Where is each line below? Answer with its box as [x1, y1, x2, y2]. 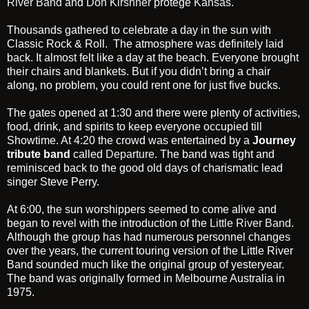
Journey [252, 134, 296, 146]
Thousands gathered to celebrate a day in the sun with [7, 23, 271, 36]
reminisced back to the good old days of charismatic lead [7, 161, 283, 174]
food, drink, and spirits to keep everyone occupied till [7, 120, 262, 132]
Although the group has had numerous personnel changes [7, 230, 290, 243]
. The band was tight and [154, 148, 275, 160]
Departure [106, 148, 154, 160]
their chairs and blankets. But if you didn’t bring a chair [7, 65, 270, 77]
